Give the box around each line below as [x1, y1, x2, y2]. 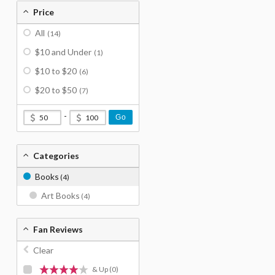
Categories [33, 150, 79, 161]
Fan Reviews [33, 224, 83, 234]
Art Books [41, 190, 80, 201]
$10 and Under [35, 47, 91, 57]
